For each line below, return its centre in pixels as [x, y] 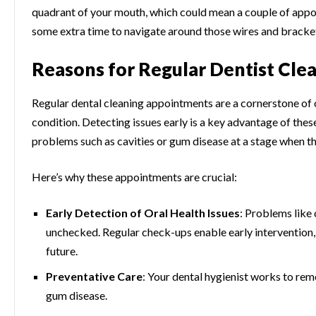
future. [62, 251]
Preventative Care [94, 276]
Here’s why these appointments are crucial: [134, 177]
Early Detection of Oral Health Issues [143, 213]
